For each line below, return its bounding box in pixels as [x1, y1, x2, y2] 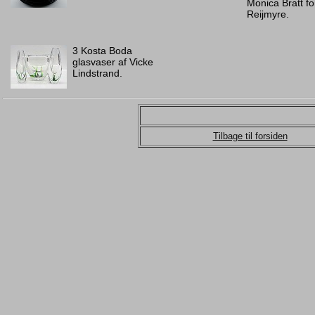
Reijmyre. [247, 8, 289, 20]
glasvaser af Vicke [72, 56, 153, 67]
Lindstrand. [72, 67, 122, 79]
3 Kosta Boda [72, 45, 132, 56]
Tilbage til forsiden [212, 131, 288, 142]
